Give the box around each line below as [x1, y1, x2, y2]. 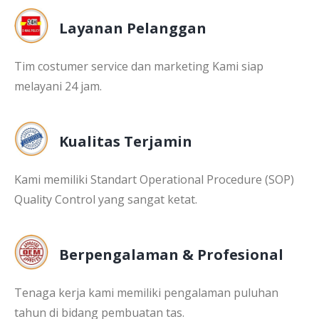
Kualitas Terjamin [59, 132, 192, 151]
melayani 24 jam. [14, 78, 102, 94]
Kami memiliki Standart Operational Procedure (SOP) [14, 172, 294, 187]
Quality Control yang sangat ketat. [14, 192, 197, 207]
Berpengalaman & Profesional [59, 245, 283, 264]
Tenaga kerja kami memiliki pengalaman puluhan [14, 285, 278, 300]
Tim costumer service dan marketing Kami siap [14, 58, 263, 74]
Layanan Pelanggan [59, 19, 206, 38]
